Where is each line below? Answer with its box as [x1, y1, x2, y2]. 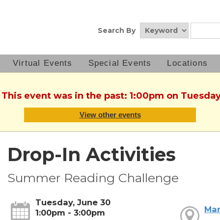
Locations [167, 58, 208, 68]
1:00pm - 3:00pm [35, 208, 105, 218]
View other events [79, 110, 141, 119]
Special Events [88, 58, 152, 68]
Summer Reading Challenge [7, 170, 179, 186]
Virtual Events [13, 58, 73, 68]
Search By [98, 26, 136, 35]
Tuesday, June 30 [35, 197, 110, 208]
